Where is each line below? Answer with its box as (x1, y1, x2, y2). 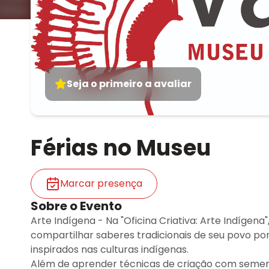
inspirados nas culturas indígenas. (31, 243, 189, 256)
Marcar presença (60, 177, 142, 190)
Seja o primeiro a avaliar (67, 77, 192, 91)
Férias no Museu (31, 133, 211, 163)
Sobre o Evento (31, 198, 122, 214)
